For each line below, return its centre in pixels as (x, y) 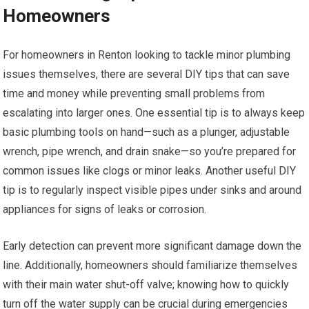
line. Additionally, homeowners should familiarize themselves (150, 265)
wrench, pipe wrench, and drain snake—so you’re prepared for (150, 151)
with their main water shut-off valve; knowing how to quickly (146, 284)
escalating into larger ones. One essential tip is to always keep (154, 112)
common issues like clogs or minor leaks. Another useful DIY (150, 170)
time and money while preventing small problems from (134, 93)
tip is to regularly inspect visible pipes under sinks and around (152, 190)
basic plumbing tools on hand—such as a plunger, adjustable (147, 132)
